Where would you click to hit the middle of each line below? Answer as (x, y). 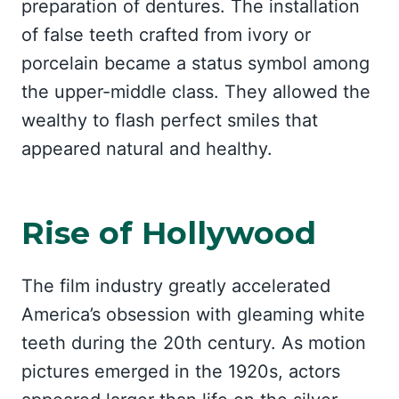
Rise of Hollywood (169, 232)
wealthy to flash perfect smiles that (170, 120)
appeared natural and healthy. (147, 149)
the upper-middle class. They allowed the (196, 92)
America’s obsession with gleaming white (193, 314)
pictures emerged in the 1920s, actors (181, 371)
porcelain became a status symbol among (195, 63)
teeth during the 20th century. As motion (194, 343)
